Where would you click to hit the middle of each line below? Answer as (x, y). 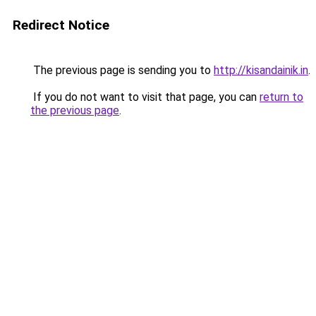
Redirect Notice (61, 25)
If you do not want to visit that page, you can (145, 97)
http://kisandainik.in (261, 70)
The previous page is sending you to (122, 70)
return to (281, 97)
